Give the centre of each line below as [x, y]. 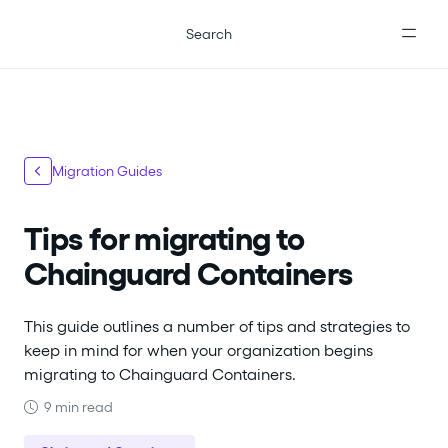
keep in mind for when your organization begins [198, 350]
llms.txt [354, 11]
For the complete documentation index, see [171, 11]
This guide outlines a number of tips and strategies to [217, 326]
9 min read [75, 407]
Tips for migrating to [164, 238]
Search [209, 34]
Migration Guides [107, 171]
